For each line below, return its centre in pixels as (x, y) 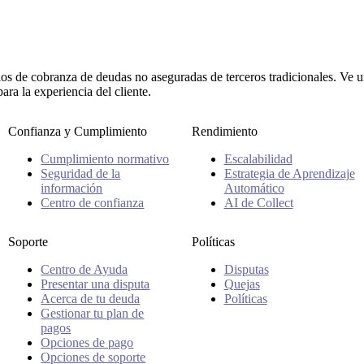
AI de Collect (258, 203)
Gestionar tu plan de (93, 313)
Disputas (246, 269)
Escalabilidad (258, 159)
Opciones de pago (87, 342)
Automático (254, 188)
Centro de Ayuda (84, 269)
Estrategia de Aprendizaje (289, 174)
